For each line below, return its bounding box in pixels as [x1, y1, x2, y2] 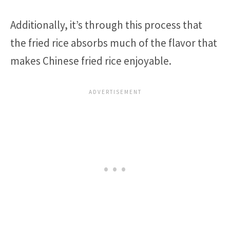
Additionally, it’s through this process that [10, 17, 202, 32]
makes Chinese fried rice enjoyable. [10, 53, 171, 68]
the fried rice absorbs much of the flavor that [10, 35, 217, 50]
